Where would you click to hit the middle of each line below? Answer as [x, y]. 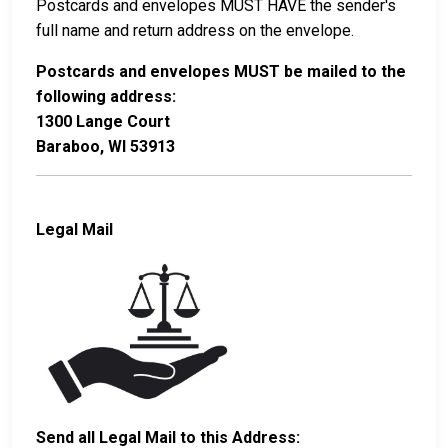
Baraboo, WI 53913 [105, 146]
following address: [106, 96]
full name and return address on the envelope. [197, 30]
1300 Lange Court [103, 121]
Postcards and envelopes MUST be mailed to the [221, 71]
